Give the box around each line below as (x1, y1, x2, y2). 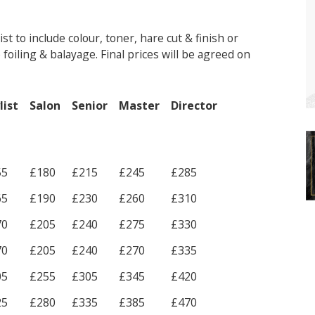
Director (171, 98, 217, 113)
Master (119, 98, 160, 113)
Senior (72, 98, 108, 113)
